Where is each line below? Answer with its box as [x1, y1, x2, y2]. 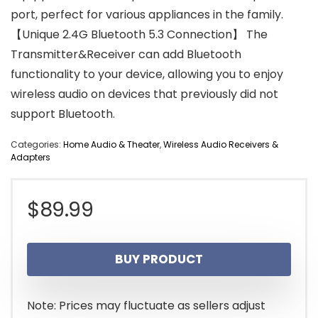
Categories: [11, 138, 63, 151]
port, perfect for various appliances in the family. [11, 6, 283, 23]
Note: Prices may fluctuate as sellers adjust [27, 297, 265, 314]
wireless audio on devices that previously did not [11, 86, 278, 103]
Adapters [11, 151, 50, 164]
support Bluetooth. [11, 106, 115, 123]
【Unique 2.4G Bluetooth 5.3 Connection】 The [11, 26, 268, 43]
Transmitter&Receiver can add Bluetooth [11, 46, 241, 63]
